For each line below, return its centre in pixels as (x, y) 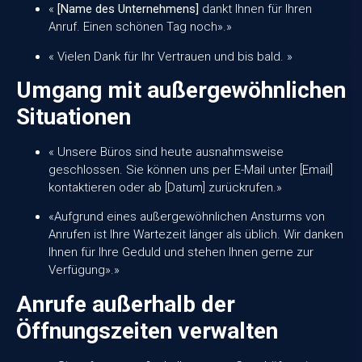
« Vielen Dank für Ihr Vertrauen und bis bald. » (170, 56)
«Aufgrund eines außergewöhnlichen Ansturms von (187, 217)
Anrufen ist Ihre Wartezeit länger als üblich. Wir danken (196, 235)
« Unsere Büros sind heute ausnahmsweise (166, 152)
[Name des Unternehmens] (128, 9)
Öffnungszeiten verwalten (147, 330)
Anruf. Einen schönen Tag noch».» (140, 27)
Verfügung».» (84, 270)
